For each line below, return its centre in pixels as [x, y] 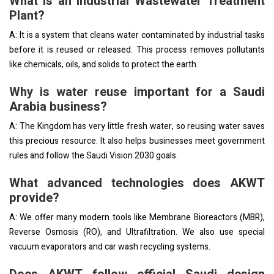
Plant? [27, 15]
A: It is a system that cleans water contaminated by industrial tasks [137, 35]
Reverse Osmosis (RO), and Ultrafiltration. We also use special [137, 232]
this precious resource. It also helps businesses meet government [137, 141]
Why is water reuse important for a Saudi [137, 92]
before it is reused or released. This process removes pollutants [137, 50]
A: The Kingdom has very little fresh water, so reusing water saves [137, 126]
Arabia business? [58, 106]
